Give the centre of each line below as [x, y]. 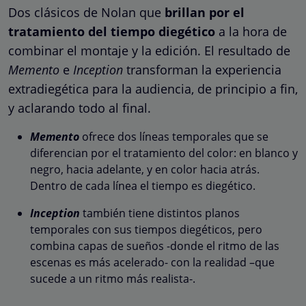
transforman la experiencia [202, 69]
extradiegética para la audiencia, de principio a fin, [153, 88]
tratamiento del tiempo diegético [112, 31]
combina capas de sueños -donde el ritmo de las [155, 246]
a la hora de [251, 31]
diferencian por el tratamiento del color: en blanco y [164, 153]
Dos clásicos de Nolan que [86, 12]
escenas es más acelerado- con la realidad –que [152, 262]
